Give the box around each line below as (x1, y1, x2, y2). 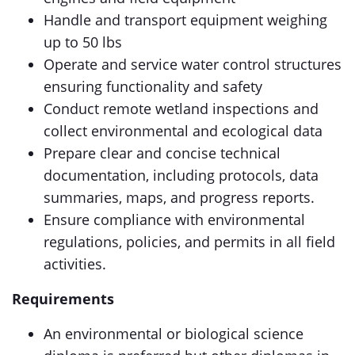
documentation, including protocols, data (44, 166, 319, 185)
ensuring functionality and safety (44, 77, 262, 96)
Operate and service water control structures (44, 55, 342, 74)
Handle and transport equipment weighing (44, 10, 327, 29)
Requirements (12, 289, 114, 308)
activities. (44, 254, 106, 273)
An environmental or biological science (44, 324, 303, 343)
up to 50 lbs (44, 32, 122, 52)
